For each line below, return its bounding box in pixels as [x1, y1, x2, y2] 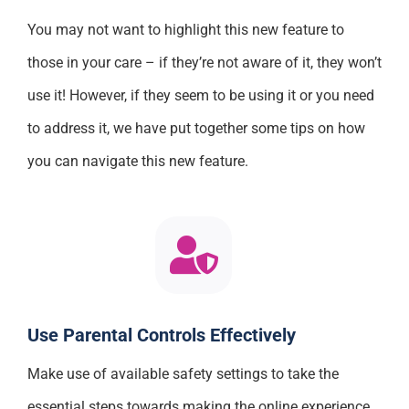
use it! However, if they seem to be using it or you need [26, 87, 374, 105]
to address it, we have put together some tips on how [26, 120, 365, 138]
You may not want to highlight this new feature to [26, 21, 344, 39]
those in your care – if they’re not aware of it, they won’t [26, 54, 382, 72]
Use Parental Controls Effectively [26, 323, 296, 346]
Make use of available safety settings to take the [26, 364, 339, 383]
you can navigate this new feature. [26, 152, 248, 171]
